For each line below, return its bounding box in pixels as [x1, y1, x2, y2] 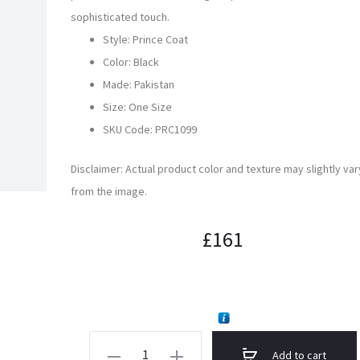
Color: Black [103, 55, 160, 69]
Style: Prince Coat [103, 32, 189, 47]
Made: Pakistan [103, 77, 175, 92]
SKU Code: [103, 122, 156, 137]
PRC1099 [155, 122, 198, 137]
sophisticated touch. [71, 10, 170, 24]
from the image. [71, 184, 148, 198]
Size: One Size [103, 100, 173, 114]
